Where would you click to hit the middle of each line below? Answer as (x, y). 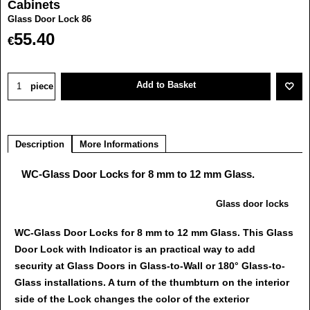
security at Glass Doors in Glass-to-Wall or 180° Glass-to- (150, 266)
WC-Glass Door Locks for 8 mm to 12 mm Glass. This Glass (154, 233)
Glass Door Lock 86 (49, 19)
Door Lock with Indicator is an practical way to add (135, 249)
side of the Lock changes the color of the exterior (132, 299)
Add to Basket (166, 84)
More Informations (119, 144)
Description (40, 144)
